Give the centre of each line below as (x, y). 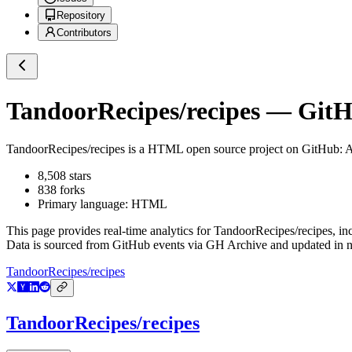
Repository (81, 16)
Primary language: (84, 204)
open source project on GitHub (261, 149)
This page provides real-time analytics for (110, 231)
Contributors (84, 33)
